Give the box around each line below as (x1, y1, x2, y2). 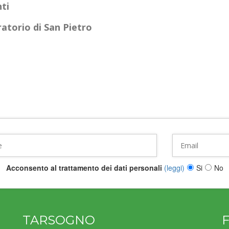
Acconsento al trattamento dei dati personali (6, 162, 162, 173)
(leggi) (164, 162, 185, 173)
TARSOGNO (22, 212, 95, 227)
